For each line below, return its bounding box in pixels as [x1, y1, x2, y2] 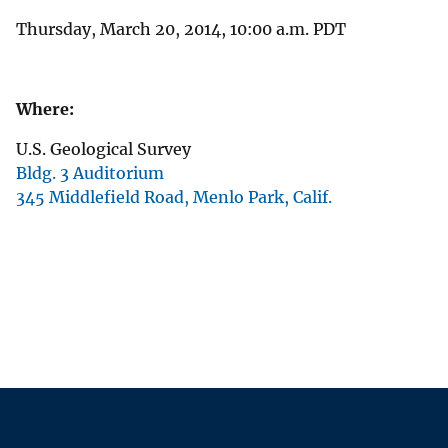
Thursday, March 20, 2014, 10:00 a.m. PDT [16, 18, 346, 39]
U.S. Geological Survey [16, 138, 191, 159]
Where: [16, 98, 74, 119]
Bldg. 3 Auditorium [16, 162, 164, 183]
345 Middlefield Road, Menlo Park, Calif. [16, 186, 332, 207]
